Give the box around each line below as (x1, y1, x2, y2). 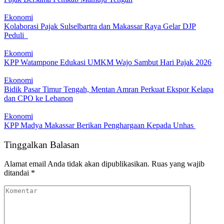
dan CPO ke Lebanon (4, 93, 73, 102)
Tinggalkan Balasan (4, 139, 79, 150)
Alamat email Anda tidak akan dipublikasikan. (4, 159, 149, 168)
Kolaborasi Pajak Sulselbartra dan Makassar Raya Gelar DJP (4, 21, 196, 30)
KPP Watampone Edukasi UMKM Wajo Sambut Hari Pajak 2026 (4, 57, 211, 66)
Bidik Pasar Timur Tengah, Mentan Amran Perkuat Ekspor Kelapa (4, 84, 213, 93)
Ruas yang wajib (151, 159, 204, 168)
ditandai (4, 168, 31, 177)
